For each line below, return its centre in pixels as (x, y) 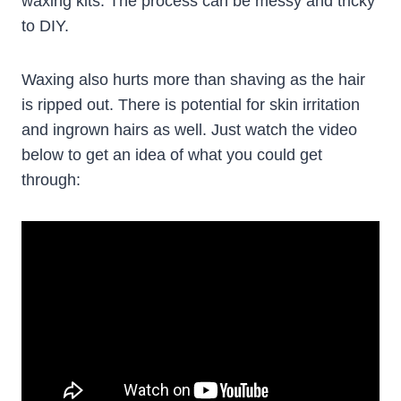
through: (51, 180)
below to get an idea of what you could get (172, 155)
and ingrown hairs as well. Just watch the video (189, 130)
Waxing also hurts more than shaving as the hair (193, 80)
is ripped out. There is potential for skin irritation (191, 105)
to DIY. (45, 26)
